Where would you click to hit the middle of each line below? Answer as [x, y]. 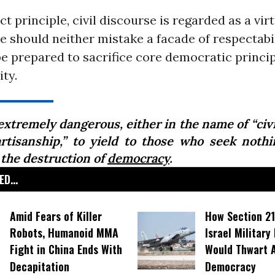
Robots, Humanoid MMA [64, 233]
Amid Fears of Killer [56, 216]
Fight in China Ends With [66, 250]
